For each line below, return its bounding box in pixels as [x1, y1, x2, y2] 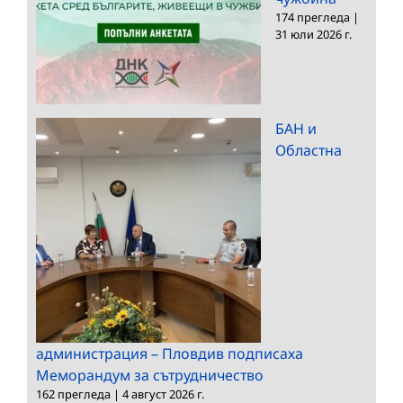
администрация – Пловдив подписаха [36, 343, 303, 363]
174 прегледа [275, 8, 350, 25]
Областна [275, 139, 342, 160]
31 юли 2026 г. [275, 25, 352, 42]
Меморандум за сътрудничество [36, 364, 264, 385]
